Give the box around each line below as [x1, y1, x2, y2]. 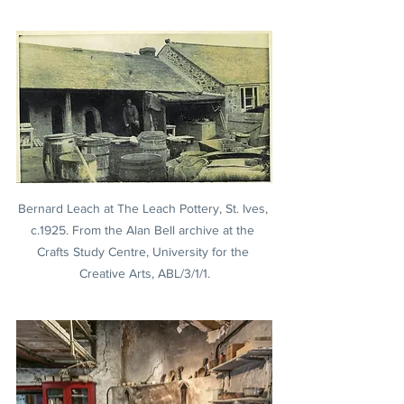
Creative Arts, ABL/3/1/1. [78, 266, 210, 281]
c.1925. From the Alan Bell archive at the [31, 223, 258, 238]
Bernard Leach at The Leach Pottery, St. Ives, [17, 201, 271, 216]
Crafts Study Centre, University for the [36, 244, 252, 260]
